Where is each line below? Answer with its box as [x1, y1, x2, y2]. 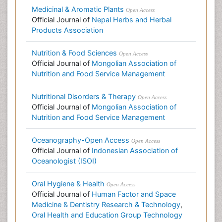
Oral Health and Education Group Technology [32, 211, 182, 219]
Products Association [32, 26, 103, 34]
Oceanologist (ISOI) [32, 157, 97, 165]
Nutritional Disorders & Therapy [32, 92, 136, 101]
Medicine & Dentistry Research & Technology [32, 200, 180, 209]
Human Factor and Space [92, 190, 176, 198]
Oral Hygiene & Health [32, 179, 105, 188]
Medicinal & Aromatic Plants [32, 5, 124, 13]
